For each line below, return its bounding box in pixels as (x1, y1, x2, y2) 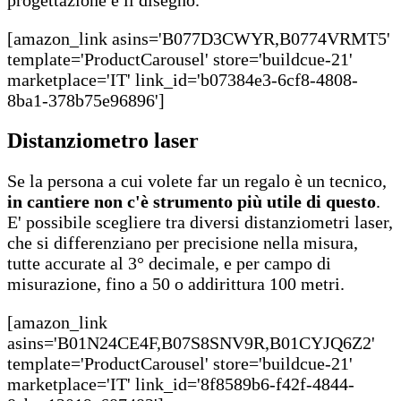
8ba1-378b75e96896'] (7, 90, 165, 110)
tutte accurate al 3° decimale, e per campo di (7, 252, 331, 273)
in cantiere (7, 191, 90, 211)
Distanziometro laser (7, 128, 199, 152)
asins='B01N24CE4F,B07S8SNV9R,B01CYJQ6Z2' (7, 332, 375, 353)
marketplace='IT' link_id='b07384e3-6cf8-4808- (7, 69, 358, 90)
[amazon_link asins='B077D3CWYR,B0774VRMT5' (7, 28, 390, 48)
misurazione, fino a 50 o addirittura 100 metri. (7, 273, 345, 294)
